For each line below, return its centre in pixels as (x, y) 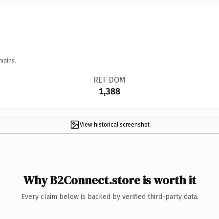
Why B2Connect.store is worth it (109, 180)
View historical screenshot (114, 124)
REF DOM (109, 80)
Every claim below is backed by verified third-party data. (109, 197)
